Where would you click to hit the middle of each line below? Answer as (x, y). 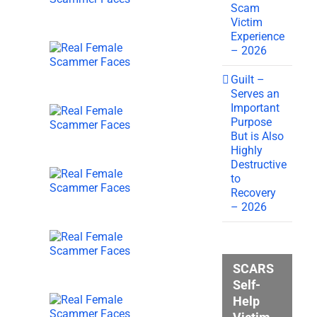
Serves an (255, 93)
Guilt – (248, 79)
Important (255, 108)
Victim (247, 22)
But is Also (258, 136)
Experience (258, 36)
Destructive (259, 164)
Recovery (254, 192)
